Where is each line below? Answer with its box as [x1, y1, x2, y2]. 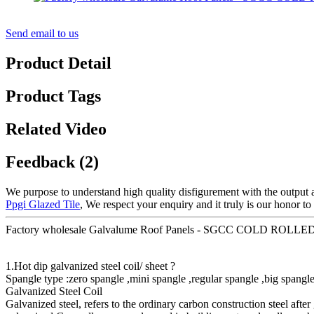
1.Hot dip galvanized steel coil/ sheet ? [6, 259, 175, 272]
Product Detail [6, 53, 111, 72]
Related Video [6, 119, 107, 138]
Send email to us [6, 27, 78, 40]
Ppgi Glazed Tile [6, 198, 80, 210]
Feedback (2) [6, 152, 99, 171]
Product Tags [6, 86, 101, 105]
